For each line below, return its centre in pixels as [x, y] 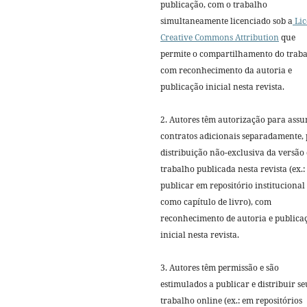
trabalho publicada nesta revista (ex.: [233, 169]
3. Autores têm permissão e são [220, 267]
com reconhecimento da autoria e [226, 70]
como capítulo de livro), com [216, 201]
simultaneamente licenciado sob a [226, 21]
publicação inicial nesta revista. [222, 86]
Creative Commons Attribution [220, 37]
